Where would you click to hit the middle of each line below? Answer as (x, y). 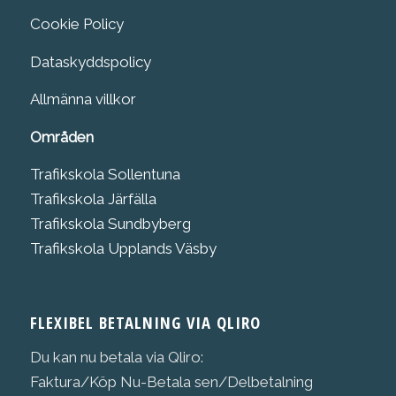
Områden (61, 137)
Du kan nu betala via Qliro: (116, 357)
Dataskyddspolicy (90, 61)
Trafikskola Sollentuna (105, 174)
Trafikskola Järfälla (93, 198)
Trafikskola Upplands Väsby (123, 248)
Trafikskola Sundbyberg (110, 223)
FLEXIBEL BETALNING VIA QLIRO (145, 323)
